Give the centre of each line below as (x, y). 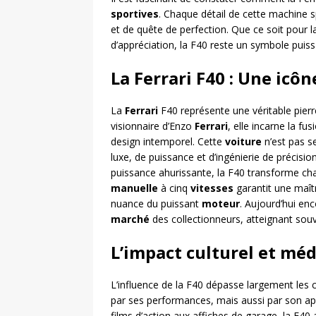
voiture (243, 141)
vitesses (212, 188)
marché (130, 219)
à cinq (174, 188)
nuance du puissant (156, 203)
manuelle (134, 188)
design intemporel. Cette (168, 141)
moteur (221, 203)
